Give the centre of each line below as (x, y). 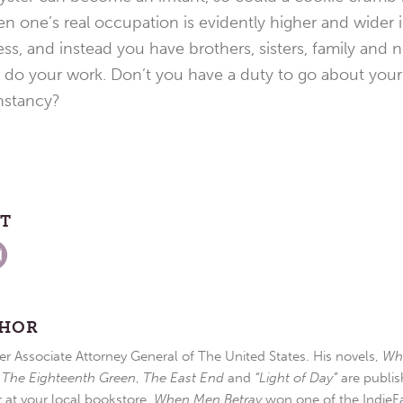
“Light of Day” (296, 377)
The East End (184, 377)
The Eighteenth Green (69, 377)
